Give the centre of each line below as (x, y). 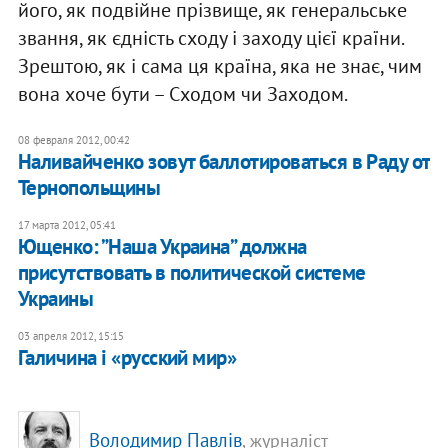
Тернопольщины (89, 188)
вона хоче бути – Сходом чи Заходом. (182, 94)
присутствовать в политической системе (191, 273)
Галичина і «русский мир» (127, 358)
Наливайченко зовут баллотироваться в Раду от (223, 162)
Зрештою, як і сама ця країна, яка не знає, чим (219, 66)
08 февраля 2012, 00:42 (73, 140)
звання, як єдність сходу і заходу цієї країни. (210, 38)
